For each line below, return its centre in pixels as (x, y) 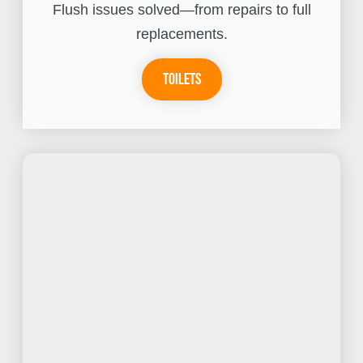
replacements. (181, 34)
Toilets (181, 80)
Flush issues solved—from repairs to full (181, 10)
